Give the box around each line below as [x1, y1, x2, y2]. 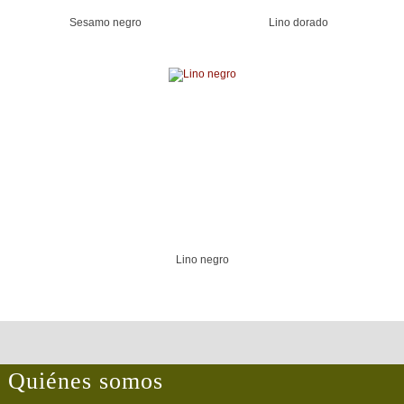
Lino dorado [269, 16, 328, 29]
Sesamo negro [69, 16, 142, 29]
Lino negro [175, 253, 229, 266]
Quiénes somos [7, 368, 163, 395]
